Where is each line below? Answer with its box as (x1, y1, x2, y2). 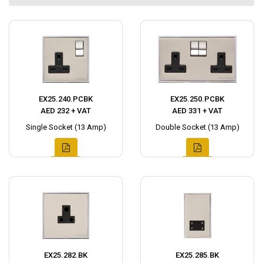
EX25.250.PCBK (170, 95, 224, 104)
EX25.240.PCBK (39, 95, 93, 104)
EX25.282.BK (44, 251, 87, 260)
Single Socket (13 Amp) (25, 123, 106, 132)
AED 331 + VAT (172, 106, 222, 116)
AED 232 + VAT (41, 106, 91, 116)
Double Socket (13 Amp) (155, 123, 240, 132)
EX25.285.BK (176, 251, 219, 260)
